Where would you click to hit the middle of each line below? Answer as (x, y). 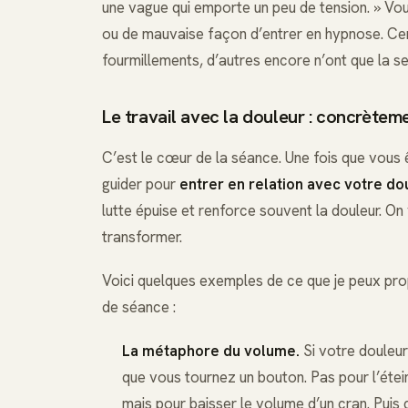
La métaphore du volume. (210, 351)
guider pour (141, 184)
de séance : (139, 306)
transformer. (142, 236)
